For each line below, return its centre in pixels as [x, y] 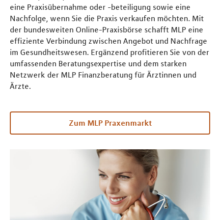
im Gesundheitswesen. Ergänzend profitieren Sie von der [110, 52]
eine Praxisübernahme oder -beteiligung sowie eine [100, 7]
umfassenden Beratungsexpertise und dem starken [98, 64]
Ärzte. [20, 86]
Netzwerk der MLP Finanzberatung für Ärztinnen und [103, 75]
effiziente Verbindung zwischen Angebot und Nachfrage [109, 41]
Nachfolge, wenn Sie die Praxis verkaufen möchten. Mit [107, 18]
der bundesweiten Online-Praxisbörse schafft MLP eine [107, 30]
